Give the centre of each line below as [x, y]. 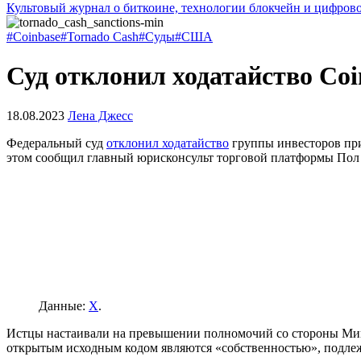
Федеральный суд [56, 143]
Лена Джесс [100, 115]
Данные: [64, 305]
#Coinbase [33, 37]
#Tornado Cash [100, 37]
